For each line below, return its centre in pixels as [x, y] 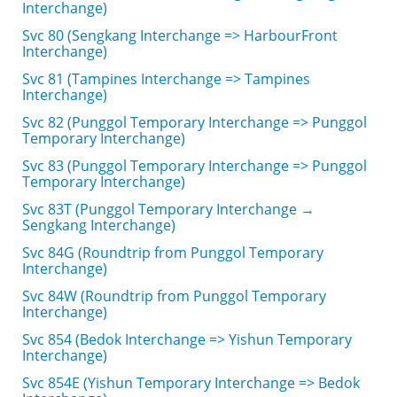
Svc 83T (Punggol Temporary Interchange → [168, 209]
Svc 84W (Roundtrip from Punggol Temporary [174, 296]
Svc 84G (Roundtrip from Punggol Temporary [173, 253]
